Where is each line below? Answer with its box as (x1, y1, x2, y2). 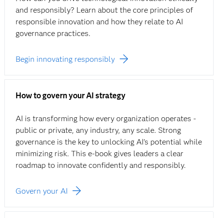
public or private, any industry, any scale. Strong (15, 126, 181, 135)
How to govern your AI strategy (15, 91, 126, 100)
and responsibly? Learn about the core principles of (15, 5, 193, 15)
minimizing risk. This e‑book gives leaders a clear (15, 149, 183, 158)
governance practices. (15, 29, 91, 38)
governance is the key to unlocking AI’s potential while (15, 137, 202, 146)
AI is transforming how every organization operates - (15, 114, 196, 123)
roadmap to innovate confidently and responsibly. (15, 161, 186, 170)
